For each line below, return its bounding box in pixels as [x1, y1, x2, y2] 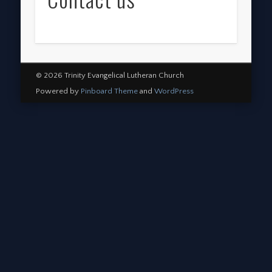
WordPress [154, 86, 194, 95]
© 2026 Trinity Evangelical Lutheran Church [35, 70, 184, 80]
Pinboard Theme [80, 86, 138, 95]
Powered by [35, 86, 81, 95]
